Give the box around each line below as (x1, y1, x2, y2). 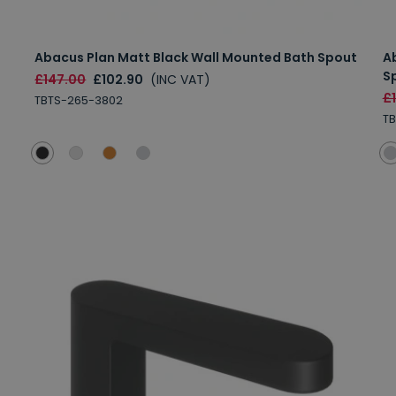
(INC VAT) (150, 70, 211, 88)
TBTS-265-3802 (34, 92, 124, 108)
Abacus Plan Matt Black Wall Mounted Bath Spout (34, 48, 358, 66)
